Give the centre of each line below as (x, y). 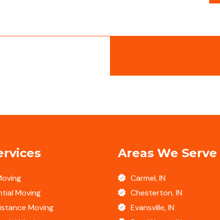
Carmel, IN (148, 178)
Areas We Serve (167, 153)
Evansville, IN (152, 208)
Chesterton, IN (156, 193)
